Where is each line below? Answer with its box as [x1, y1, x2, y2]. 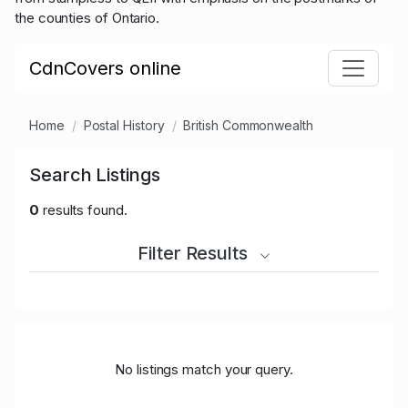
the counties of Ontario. [15, 9, 163, 27]
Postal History [83, 117, 165, 134]
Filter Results [138, 242, 252, 265]
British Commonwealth [183, 117, 313, 134]
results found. [38, 201, 127, 219]
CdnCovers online [29, 57, 181, 80]
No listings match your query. [115, 361, 293, 379]
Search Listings [29, 164, 160, 187]
